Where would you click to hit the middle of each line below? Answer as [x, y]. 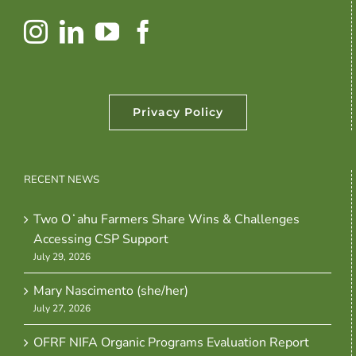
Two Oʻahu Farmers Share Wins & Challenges [166, 220]
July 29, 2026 [62, 257]
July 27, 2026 [62, 309]
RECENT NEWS [62, 179]
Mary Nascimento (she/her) [111, 291]
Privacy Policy [178, 112]
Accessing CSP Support [101, 240]
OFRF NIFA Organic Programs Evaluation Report [171, 343]
